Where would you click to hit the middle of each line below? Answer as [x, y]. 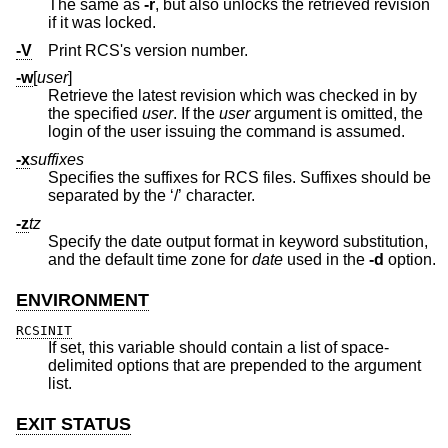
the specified [95, 114]
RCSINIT [44, 331]
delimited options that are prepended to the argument [110, 366]
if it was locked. [102, 23]
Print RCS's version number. [148, 50]
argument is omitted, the [295, 114]
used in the [326, 259]
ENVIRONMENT [82, 299]
